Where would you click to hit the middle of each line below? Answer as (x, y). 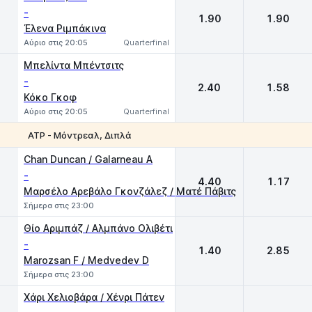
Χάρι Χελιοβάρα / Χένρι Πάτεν (94, 297)
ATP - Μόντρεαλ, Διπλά (80, 135)
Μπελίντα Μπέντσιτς (74, 65)
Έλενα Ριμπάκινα (65, 28)
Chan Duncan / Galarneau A (88, 159)
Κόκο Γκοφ (50, 97)
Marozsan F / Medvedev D (86, 260)
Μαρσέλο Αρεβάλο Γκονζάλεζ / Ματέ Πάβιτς (130, 191)
